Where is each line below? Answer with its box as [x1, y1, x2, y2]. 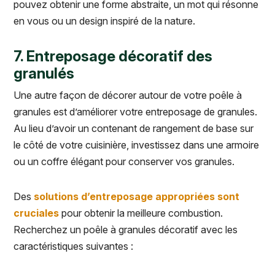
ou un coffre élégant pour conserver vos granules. [14, 155, 237, 168]
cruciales [14, 207, 59, 220]
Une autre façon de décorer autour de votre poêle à [14, 89, 242, 102]
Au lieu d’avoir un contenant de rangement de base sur [14, 122, 254, 135]
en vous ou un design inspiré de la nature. [14, 15, 195, 28]
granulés [14, 64, 74, 83]
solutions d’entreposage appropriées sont [34, 190, 239, 203]
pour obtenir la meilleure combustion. [59, 207, 223, 220]
